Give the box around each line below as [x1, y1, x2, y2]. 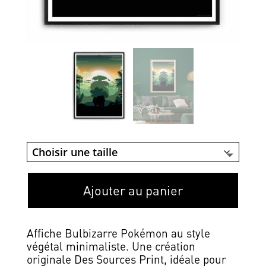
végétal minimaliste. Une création [26, 238, 195, 254]
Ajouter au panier [83, 181, 183, 198]
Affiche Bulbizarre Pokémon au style [26, 225, 210, 240]
